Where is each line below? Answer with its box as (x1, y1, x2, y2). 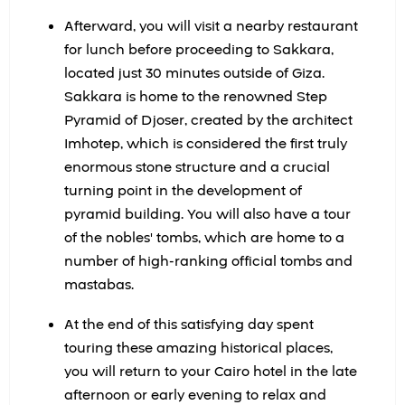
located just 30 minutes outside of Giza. (64, 63, 325, 83)
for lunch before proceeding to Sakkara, (64, 40, 334, 60)
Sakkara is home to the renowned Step (64, 87, 327, 107)
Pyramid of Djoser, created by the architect (64, 110, 353, 130)
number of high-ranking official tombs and (64, 251, 353, 271)
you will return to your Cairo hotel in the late (64, 362, 357, 381)
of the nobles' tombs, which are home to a (64, 228, 344, 248)
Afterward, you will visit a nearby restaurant (64, 16, 358, 36)
